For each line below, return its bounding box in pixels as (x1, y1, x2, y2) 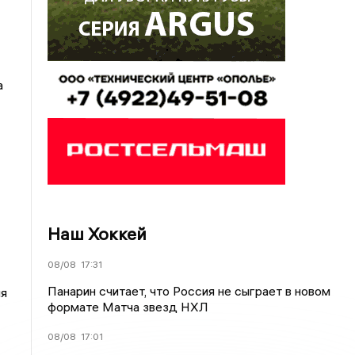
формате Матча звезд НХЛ (48, 299, 209, 315)
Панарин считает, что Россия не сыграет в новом (48, 283, 331, 299)
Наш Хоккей (48, 223, 147, 245)
